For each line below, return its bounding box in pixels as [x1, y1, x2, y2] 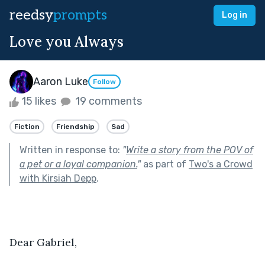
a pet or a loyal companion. [20, 158, 137, 170]
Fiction [14, 122, 40, 131]
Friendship [56, 122, 95, 131]
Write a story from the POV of [126, 144, 253, 156]
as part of [141, 158, 189, 170]
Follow [93, 77, 116, 86]
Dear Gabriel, [9, 235, 77, 249]
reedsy [9, 7, 53, 24]
